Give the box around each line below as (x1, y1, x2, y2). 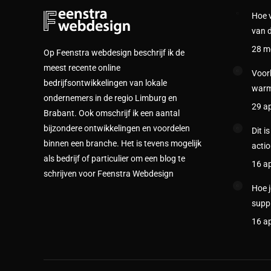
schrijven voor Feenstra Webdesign (44, 168, 174, 178)
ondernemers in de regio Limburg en (44, 93, 177, 103)
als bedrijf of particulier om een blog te (44, 153, 185, 163)
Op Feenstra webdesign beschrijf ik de (44, 47, 184, 57)
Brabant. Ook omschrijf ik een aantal (44, 108, 180, 118)
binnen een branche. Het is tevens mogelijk (44, 138, 201, 148)
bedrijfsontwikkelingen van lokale (44, 77, 167, 88)
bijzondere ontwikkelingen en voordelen (44, 123, 190, 133)
